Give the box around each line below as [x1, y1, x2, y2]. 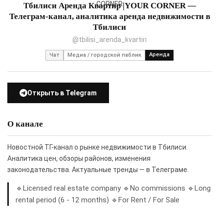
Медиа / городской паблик [67, 51, 141, 58]
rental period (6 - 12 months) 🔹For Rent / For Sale [16, 195, 179, 204]
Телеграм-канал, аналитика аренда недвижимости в [9, 11, 210, 21]
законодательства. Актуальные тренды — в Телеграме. [7, 165, 189, 174]
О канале [7, 119, 43, 129]
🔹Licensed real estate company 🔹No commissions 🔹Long [16, 183, 211, 193]
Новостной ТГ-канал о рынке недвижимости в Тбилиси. [7, 143, 188, 151]
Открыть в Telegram [27, 88, 97, 97]
